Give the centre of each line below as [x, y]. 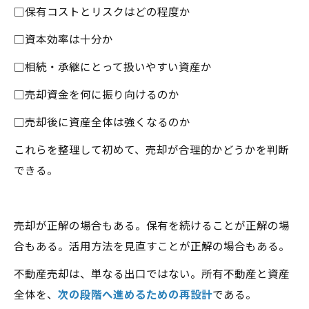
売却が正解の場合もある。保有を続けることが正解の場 [152, 225]
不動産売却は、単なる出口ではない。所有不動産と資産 [152, 273]
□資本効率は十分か [63, 39]
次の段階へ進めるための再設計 [135, 294]
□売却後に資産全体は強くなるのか [102, 121]
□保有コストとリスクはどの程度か [102, 11]
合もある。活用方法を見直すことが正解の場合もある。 [152, 246]
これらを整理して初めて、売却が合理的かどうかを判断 [151, 149]
